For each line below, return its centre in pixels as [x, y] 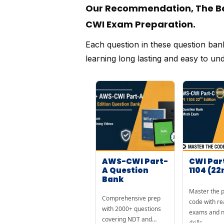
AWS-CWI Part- [135, 161]
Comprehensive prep [131, 198]
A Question [125, 170]
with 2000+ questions [131, 209]
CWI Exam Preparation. [140, 24]
